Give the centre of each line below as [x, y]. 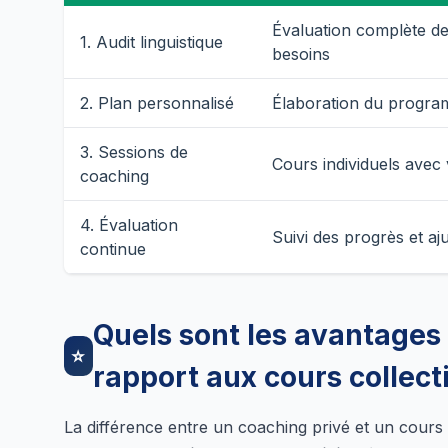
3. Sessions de [134, 151]
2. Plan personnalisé [157, 102]
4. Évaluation [129, 224]
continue [113, 248]
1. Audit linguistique [151, 41]
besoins [301, 53]
